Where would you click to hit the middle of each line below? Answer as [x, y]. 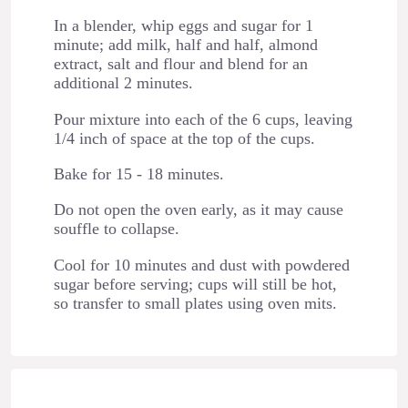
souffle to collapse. [116, 229]
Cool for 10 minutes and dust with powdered [201, 265]
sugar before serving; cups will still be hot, [195, 284]
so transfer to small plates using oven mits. [195, 303]
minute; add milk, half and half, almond [185, 45]
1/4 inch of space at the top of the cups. [184, 138]
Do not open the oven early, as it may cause [198, 210]
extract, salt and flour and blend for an [180, 64]
